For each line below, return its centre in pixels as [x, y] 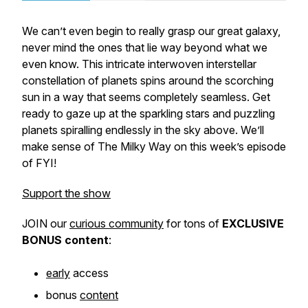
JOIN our [46, 223]
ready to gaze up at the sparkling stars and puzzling [148, 113]
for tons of [193, 223]
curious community [117, 223]
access [89, 273]
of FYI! [39, 163]
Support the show [66, 193]
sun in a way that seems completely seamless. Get [146, 97]
